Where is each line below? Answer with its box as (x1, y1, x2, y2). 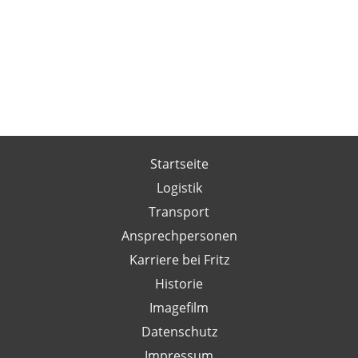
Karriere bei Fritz (129, 249, 229, 268)
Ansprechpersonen (121, 225, 237, 245)
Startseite (149, 153, 209, 173)
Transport (149, 201, 209, 221)
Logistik (156, 177, 202, 197)
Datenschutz (141, 321, 217, 340)
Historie (155, 273, 203, 292)
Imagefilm (149, 297, 209, 316)
